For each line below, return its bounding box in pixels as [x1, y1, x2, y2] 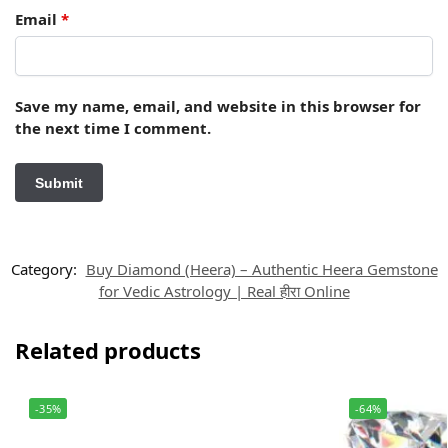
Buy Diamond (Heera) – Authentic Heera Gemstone [85, 259, 438, 279]
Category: [10, 259, 81, 279]
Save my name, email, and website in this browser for [15, 96, 421, 117]
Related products [15, 335, 201, 365]
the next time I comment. [15, 118, 211, 139]
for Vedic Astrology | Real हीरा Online [98, 281, 350, 301]
